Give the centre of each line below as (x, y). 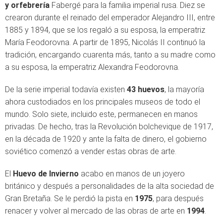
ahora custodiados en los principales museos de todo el (103, 102)
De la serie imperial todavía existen (66, 89)
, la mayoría (184, 89)
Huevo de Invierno (46, 173)
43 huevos (146, 89)
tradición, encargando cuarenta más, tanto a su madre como (110, 55)
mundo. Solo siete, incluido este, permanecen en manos (101, 114)
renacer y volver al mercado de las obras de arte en (96, 211)
